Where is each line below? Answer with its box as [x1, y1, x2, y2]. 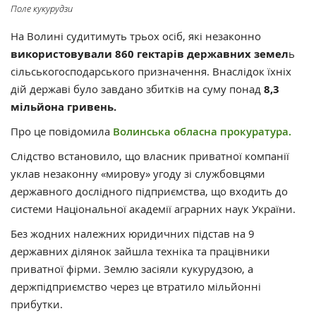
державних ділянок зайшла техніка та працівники [11, 243, 270, 258]
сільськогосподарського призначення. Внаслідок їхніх [11, 63, 291, 78]
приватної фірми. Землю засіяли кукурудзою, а [11, 261, 253, 276]
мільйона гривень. [11, 99, 116, 114]
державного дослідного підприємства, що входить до [11, 183, 288, 198]
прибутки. [11, 296, 63, 311]
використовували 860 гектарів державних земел [11, 46, 288, 61]
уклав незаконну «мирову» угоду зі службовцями [11, 166, 265, 181]
